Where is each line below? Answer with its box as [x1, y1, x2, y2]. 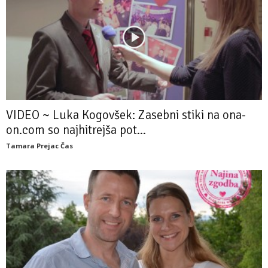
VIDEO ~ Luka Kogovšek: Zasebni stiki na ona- [6, 107, 246, 123]
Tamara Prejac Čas [6, 141, 73, 151]
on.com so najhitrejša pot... [6, 122, 146, 138]
